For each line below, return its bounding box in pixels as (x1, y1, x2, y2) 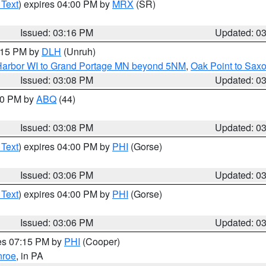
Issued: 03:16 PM (20, 26, 94, 39)
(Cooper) (80, 235, 120, 248)
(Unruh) (61, 45, 96, 58)
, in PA (16, 249, 43, 262)
